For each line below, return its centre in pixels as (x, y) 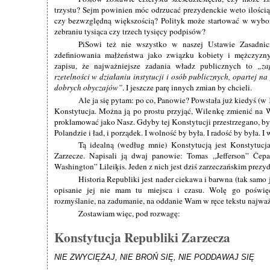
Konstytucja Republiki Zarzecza (142, 237)
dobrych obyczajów (86, 87)
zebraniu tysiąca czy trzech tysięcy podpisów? (130, 32)
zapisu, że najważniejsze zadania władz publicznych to (155, 65)
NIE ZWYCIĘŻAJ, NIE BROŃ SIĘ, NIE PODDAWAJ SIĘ (154, 257)
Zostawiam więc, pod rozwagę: (129, 213)
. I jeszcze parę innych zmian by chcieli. (187, 87)
